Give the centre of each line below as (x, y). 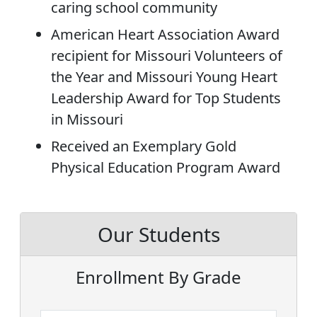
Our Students (158, 235)
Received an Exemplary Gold (144, 146)
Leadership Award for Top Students (166, 98)
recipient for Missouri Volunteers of (167, 56)
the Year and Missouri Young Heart (164, 77)
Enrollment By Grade (158, 277)
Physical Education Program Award (166, 168)
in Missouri (87, 120)
